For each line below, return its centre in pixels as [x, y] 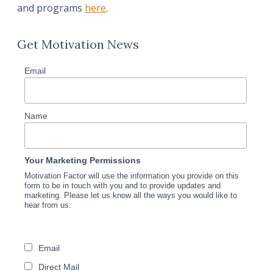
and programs [51, 8]
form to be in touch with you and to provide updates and [122, 186]
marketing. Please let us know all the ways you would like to [130, 196]
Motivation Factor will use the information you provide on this [131, 176]
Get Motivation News [78, 44]
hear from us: [48, 205]
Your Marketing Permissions [82, 161]
